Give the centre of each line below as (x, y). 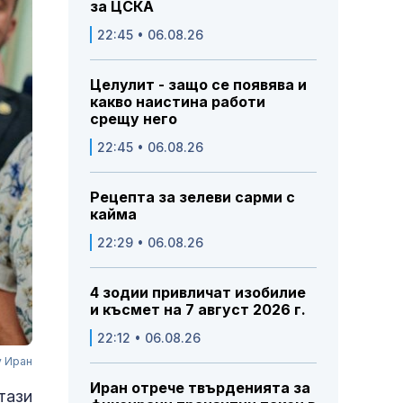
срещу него (134, 119)
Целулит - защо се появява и (198, 85)
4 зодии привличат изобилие (198, 293)
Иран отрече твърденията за (200, 388)
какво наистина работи (178, 102)
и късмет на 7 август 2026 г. (198, 310)
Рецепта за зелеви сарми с (193, 197)
